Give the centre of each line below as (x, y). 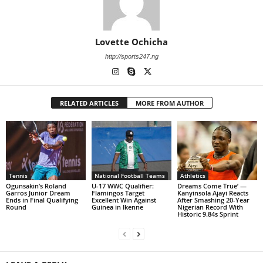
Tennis (18, 176)
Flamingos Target (118, 193)
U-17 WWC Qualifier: (122, 186)
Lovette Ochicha (131, 41)
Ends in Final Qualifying (42, 200)
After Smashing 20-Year (213, 200)
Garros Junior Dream (38, 193)
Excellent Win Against (124, 200)
